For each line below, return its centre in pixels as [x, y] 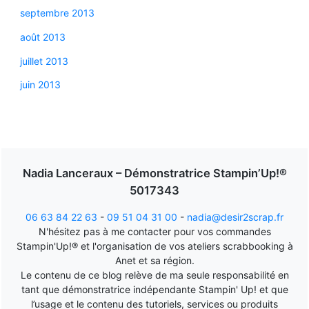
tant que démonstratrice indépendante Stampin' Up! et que [154, 289]
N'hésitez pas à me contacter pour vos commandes [154, 231]
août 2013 [42, 37]
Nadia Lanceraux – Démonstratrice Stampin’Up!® [154, 173]
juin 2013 [40, 85]
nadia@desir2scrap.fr [235, 217]
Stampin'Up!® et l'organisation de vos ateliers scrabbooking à [154, 246]
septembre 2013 [57, 13]
